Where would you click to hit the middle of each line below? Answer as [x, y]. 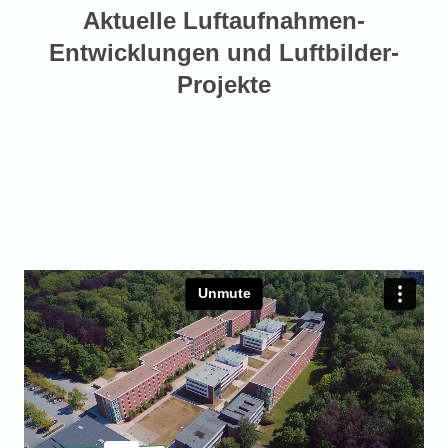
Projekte [224, 85]
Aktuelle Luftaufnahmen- [224, 21]
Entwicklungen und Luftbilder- [224, 53]
